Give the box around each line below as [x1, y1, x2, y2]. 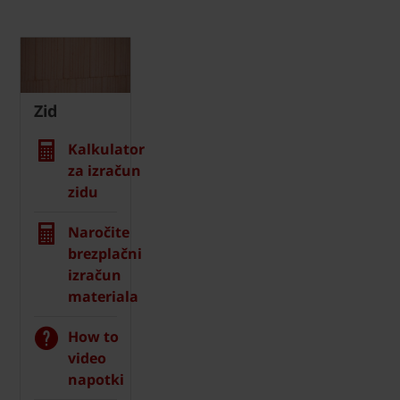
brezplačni [68, 244, 142, 264]
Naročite [68, 222, 129, 243]
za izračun [68, 161, 141, 181]
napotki [68, 370, 124, 390]
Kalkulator [68, 139, 145, 160]
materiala [68, 287, 138, 307]
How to [68, 327, 119, 347]
